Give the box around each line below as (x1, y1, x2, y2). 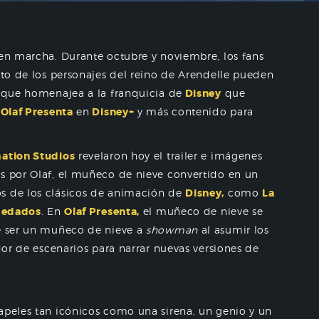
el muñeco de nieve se (140, 205, 263, 217)
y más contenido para (134, 105, 254, 117)
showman (146, 224, 198, 236)
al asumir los (197, 224, 269, 236)
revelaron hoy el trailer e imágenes (75, 150, 263, 162)
